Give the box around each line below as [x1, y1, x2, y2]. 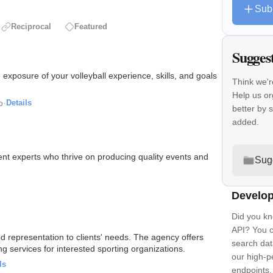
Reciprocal [11, 22, 51, 32]
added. [232, 116, 259, 127]
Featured [74, 22, 107, 32]
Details [6, 97, 32, 107]
